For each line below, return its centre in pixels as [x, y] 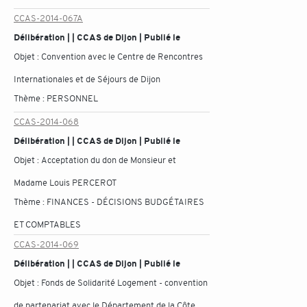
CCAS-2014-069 [46, 244]
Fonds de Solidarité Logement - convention [124, 283]
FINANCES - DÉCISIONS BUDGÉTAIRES [125, 202]
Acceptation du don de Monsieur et [109, 160]
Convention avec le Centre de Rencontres [122, 57]
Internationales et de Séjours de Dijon [87, 79]
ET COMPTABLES [47, 224]
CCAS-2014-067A [48, 18]
